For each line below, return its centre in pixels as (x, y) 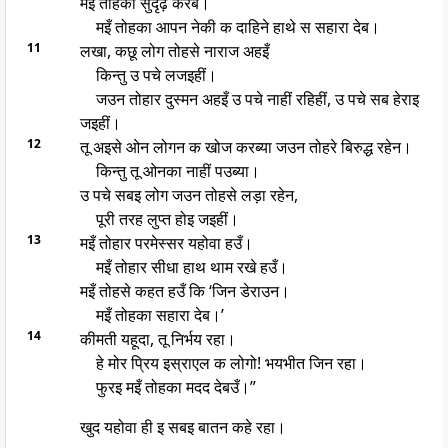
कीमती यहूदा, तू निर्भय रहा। (157, 339)
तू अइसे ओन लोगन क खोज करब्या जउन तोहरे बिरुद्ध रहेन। (245, 147)
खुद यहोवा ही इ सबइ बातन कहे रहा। (182, 427)
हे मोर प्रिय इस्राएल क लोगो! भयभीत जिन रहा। (231, 363)
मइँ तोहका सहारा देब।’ (159, 315)
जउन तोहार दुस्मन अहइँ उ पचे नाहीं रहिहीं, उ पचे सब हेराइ (257, 99)
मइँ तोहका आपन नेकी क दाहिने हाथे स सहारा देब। (237, 27)
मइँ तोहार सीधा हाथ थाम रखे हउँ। (191, 267)
